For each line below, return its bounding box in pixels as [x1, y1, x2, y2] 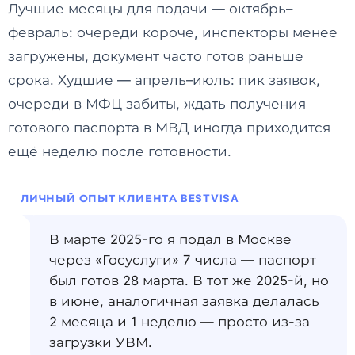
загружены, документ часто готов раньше [8, 48, 303, 64]
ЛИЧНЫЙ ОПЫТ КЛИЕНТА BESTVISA [21, 191, 240, 204]
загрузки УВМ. [49, 334, 152, 350]
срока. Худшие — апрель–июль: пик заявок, [8, 71, 320, 88]
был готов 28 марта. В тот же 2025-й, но [49, 272, 329, 288]
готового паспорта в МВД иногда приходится [8, 119, 330, 136]
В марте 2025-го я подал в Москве [49, 231, 292, 247]
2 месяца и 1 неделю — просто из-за [49, 313, 310, 330]
